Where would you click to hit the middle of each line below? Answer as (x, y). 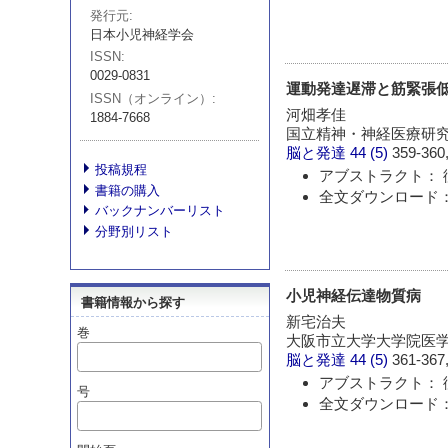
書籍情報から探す (132, 302)
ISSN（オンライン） (151, 98)
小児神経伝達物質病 (354, 295)
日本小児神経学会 (142, 34)
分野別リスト (134, 231)
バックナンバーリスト (160, 211)
